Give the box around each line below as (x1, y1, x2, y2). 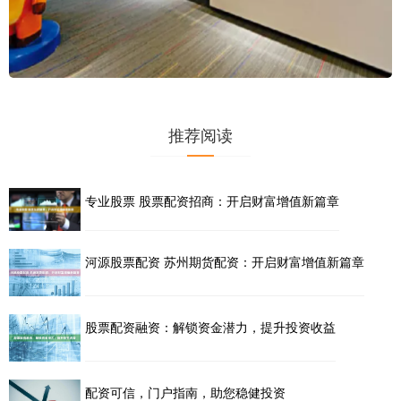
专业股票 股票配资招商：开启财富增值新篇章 (85, 191, 339, 209)
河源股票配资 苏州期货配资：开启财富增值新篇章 (85, 252, 364, 270)
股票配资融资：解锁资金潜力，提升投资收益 (85, 318, 336, 337)
